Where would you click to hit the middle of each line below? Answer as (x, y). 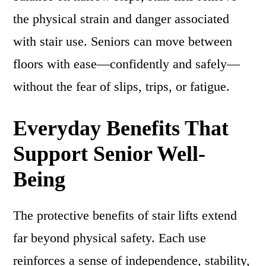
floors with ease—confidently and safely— (127, 64)
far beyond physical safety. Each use (110, 238)
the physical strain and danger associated (121, 19)
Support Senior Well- (110, 154)
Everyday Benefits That (121, 128)
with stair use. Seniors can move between (123, 41)
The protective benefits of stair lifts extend (125, 215)
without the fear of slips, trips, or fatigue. (122, 86)
